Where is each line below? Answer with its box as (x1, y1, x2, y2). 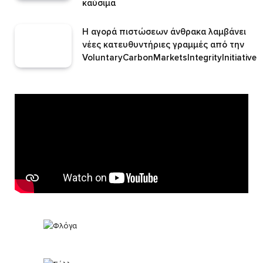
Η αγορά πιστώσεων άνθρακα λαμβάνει (82, 26, 246, 37)
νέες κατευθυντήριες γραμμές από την (82, 39, 244, 50)
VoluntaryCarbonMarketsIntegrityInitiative (82, 52, 257, 63)
